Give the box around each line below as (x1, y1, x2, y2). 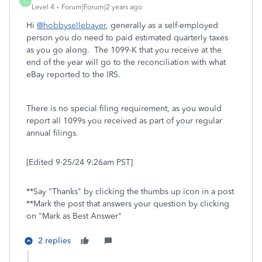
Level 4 (32, 3, 54, 11)
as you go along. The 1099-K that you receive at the (26, 45, 222, 55)
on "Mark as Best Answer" (26, 211, 122, 221)
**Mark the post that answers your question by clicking (26, 199, 229, 209)
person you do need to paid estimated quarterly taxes (26, 33, 228, 43)
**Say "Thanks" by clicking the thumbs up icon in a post (26, 187, 234, 196)
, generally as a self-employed (106, 20, 218, 30)
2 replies (38, 236, 71, 246)
